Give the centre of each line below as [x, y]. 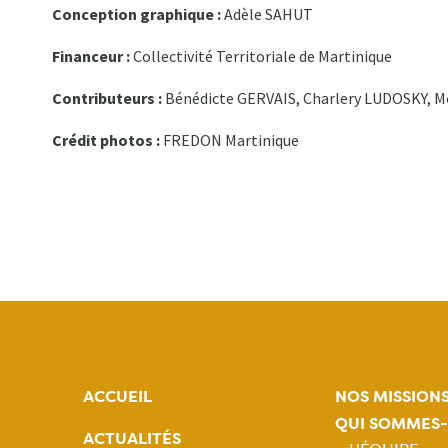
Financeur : [92, 56]
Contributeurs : [107, 98]
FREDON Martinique [231, 140]
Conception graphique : [136, 14]
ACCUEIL [117, 397]
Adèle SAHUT [267, 14]
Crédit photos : [107, 140]
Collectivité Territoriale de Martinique [262, 56]
